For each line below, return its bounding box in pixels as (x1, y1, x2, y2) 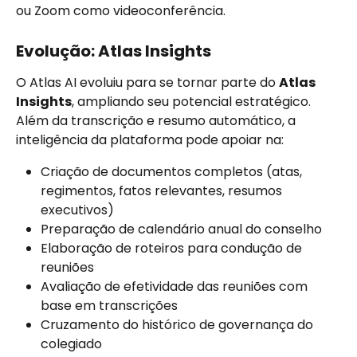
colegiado (41, 335, 102, 354)
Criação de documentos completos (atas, (41, 162, 305, 181)
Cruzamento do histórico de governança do (41, 316, 316, 335)
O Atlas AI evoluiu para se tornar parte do (16, 73, 279, 92)
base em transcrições (41, 296, 178, 316)
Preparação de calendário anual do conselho (41, 219, 322, 238)
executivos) (41, 200, 114, 219)
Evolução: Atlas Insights (16, 39, 211, 62)
